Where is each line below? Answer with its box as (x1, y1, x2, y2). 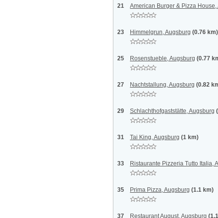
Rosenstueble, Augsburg (130, 55, 195, 62)
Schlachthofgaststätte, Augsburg (130, 108, 215, 114)
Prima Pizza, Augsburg (130, 186, 190, 193)
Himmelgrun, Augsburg (130, 29, 191, 36)
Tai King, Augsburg (130, 134, 180, 141)
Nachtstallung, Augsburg (130, 81, 195, 88)
